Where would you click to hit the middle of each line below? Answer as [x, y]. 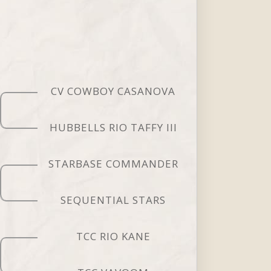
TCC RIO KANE [113, 236]
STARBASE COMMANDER [113, 163]
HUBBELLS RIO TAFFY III [113, 127]
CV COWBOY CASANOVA [113, 91]
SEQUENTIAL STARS [113, 200]
